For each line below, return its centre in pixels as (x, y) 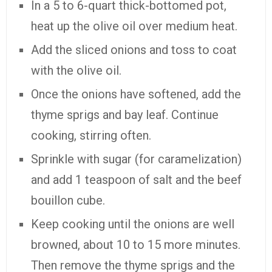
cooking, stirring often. (91, 136)
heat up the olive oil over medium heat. (134, 26)
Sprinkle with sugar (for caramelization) (136, 159)
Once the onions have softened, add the (136, 94)
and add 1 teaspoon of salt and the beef (136, 180)
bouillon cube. (68, 201)
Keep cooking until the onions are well (133, 224)
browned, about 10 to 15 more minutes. (136, 245)
